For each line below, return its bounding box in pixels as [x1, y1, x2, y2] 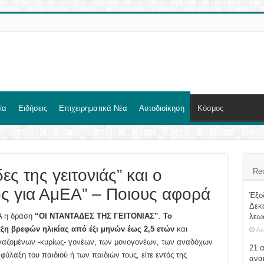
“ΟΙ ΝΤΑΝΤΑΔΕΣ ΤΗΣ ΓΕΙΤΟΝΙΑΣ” [34, 211, 159, 220]
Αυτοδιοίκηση [138, 104, 184, 113]
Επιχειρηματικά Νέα [58, 104, 127, 113]
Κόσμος [197, 104, 223, 113]
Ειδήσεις [18, 104, 47, 113]
